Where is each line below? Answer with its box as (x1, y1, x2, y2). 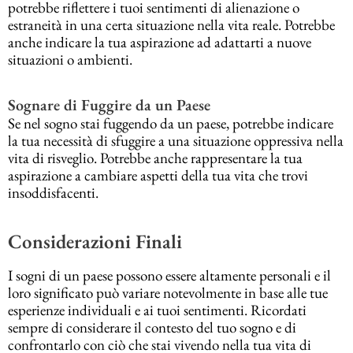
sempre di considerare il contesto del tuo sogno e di (8, 318, 296, 338)
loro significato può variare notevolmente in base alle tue (8, 283, 328, 303)
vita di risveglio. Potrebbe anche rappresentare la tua (8, 148, 303, 169)
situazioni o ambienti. (8, 50, 132, 70)
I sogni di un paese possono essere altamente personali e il (8, 266, 331, 286)
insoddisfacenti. (8, 183, 98, 203)
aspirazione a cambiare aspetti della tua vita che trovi (8, 165, 308, 186)
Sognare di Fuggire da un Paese (8, 95, 210, 116)
